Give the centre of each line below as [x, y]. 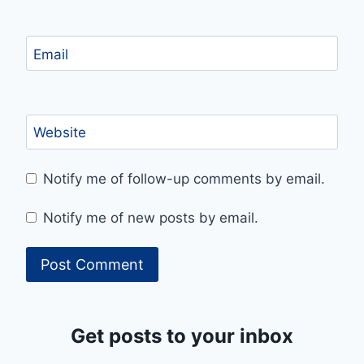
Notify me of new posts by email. [151, 217]
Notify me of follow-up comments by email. [184, 179]
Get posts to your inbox [182, 336]
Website [59, 133]
